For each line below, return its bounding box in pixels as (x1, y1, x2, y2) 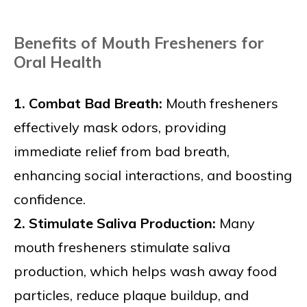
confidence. (14, 191, 86, 208)
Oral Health (14, 52, 101, 73)
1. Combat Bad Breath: (14, 95, 162, 112)
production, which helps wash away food (14, 262, 277, 280)
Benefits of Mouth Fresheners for (14, 33, 264, 53)
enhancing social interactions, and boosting (14, 167, 292, 184)
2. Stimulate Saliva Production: (14, 214, 216, 232)
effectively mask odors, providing (14, 119, 226, 136)
